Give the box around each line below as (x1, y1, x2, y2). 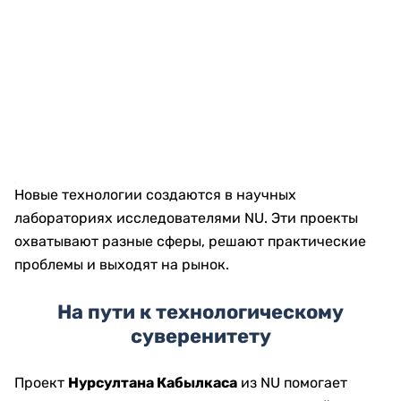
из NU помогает (237, 374, 347, 391)
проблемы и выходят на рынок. (14, 256, 229, 273)
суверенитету (130, 324, 271, 348)
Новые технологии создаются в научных (14, 186, 296, 203)
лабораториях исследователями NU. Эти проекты (14, 209, 358, 226)
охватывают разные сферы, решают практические (14, 233, 366, 250)
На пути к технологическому (57, 300, 344, 324)
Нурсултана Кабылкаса (68, 374, 237, 391)
